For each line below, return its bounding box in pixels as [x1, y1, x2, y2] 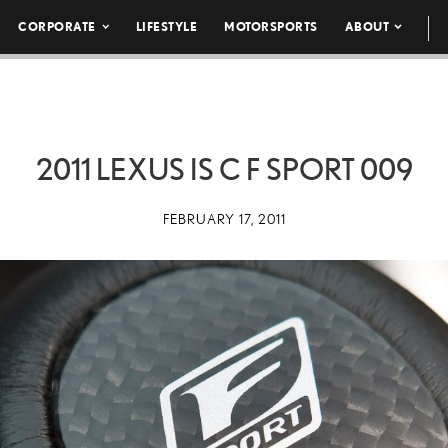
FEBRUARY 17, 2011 [162, 211, 286, 227]
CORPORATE [18, 20, 96, 33]
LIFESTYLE [135, 20, 198, 33]
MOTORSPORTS [224, 20, 318, 33]
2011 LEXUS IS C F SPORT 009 [35, 152, 413, 186]
